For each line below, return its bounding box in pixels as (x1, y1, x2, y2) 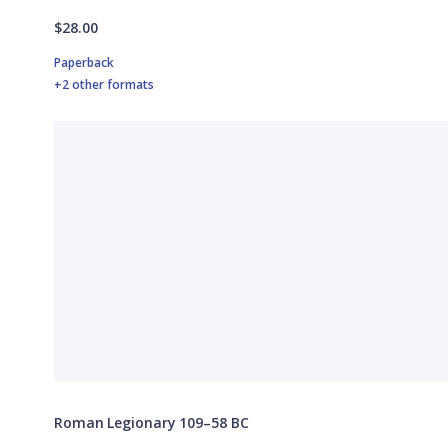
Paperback (54, 54, 114, 72)
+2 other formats (54, 76, 154, 94)
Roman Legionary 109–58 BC (54, 413, 249, 433)
